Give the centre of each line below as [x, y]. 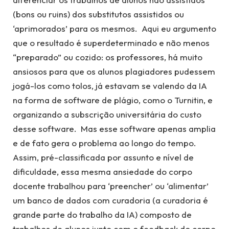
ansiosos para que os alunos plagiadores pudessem [114, 71]
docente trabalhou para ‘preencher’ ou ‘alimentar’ [111, 186]
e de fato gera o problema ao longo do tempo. [105, 143]
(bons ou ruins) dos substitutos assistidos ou [98, 14]
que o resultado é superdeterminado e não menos [111, 42]
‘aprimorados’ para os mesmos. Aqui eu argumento [114, 28]
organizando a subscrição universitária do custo [107, 114]
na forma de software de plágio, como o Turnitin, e [113, 100]
